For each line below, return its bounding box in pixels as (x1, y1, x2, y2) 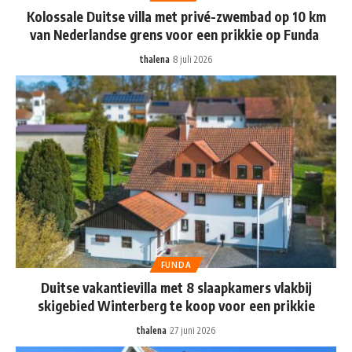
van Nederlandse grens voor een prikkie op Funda (30, 26, 322, 44)
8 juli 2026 (174, 53, 212, 66)
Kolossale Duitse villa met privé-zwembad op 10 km (26, 8, 326, 26)
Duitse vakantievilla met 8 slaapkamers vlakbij (40, 279, 312, 297)
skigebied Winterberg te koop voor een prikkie (37, 297, 315, 315)
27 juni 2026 (170, 324, 215, 337)
